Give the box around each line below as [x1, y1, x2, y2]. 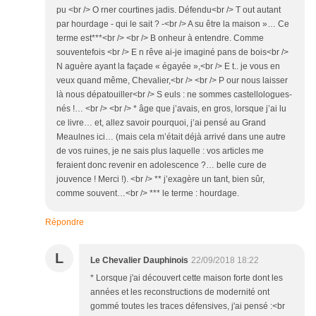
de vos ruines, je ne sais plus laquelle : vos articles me [56, 145, 264, 156]
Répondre [45, 217, 84, 227]
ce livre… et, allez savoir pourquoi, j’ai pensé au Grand [56, 117, 266, 128]
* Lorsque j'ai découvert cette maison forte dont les [90, 272, 283, 283]
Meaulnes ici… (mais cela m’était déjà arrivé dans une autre [56, 131, 286, 142]
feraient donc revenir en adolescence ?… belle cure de [56, 159, 267, 170]
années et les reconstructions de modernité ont [90, 286, 269, 297]
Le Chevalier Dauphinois [90, 255, 188, 265]
